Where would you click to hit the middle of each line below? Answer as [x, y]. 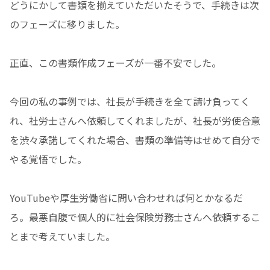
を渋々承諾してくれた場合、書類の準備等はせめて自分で [135, 140]
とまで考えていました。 [62, 237]
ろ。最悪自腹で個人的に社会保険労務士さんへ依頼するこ [135, 217]
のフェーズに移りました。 [67, 24]
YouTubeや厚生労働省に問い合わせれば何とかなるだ [126, 198]
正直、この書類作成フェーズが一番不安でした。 [115, 63]
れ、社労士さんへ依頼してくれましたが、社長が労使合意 [135, 121]
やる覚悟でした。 [48, 159]
